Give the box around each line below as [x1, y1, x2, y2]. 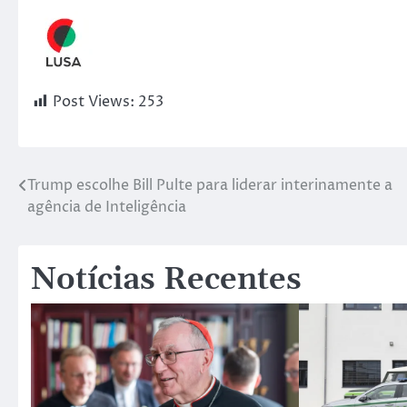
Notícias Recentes [31, 261, 302, 301]
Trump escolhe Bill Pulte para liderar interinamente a [27, 175, 392, 196]
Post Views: [53, 92, 134, 113]
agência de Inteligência [27, 197, 186, 218]
